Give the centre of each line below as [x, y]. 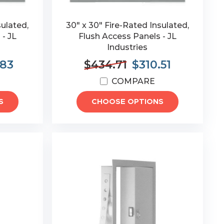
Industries [127, 47]
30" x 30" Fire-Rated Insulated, [127, 25]
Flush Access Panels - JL [127, 36]
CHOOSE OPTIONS [127, 102]
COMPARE [133, 81]
